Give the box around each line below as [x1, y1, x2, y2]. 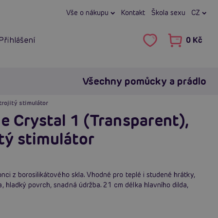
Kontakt [121, 8, 145, 17]
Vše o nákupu [66, 8, 111, 17]
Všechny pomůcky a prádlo [82, 74, 206, 88]
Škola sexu [151, 8, 185, 17]
